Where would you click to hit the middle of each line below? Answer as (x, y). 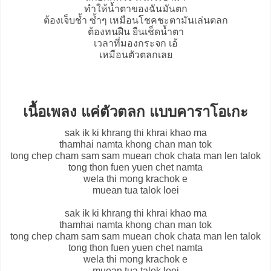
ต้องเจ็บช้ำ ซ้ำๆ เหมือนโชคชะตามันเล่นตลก (135, 21)
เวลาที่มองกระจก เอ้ (135, 44)
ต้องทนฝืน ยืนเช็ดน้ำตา (135, 32)
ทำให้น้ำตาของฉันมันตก (135, 9)
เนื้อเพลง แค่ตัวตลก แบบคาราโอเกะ (135, 112)
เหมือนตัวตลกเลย (135, 55)
